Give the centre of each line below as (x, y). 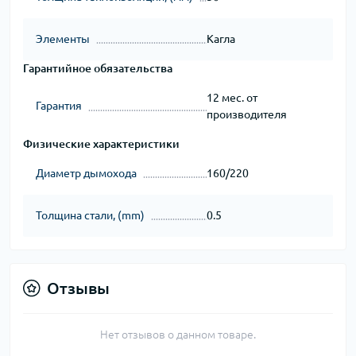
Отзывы (78, 288)
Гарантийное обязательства (98, 68)
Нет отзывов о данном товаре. (178, 334)
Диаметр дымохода (86, 173)
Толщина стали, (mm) (90, 215)
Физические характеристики (101, 143)
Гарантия (59, 106)
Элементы (63, 39)
